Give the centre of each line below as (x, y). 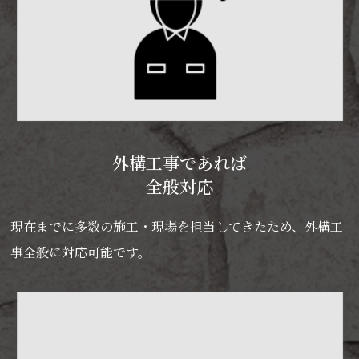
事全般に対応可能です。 (80, 252)
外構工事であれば (179, 163)
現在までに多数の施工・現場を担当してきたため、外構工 (176, 227)
